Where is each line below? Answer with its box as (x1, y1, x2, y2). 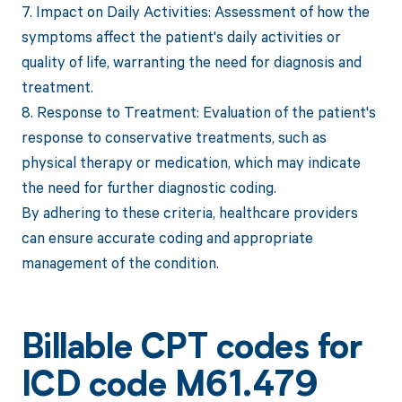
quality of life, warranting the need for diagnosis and (21, 51, 362, 73)
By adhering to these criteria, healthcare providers (21, 202, 358, 223)
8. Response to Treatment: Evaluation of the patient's (21, 101, 376, 123)
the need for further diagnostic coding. (21, 177, 276, 198)
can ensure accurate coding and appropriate (21, 227, 313, 249)
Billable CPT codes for (21, 333, 363, 368)
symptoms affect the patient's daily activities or (21, 26, 341, 48)
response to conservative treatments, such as (21, 127, 327, 148)
